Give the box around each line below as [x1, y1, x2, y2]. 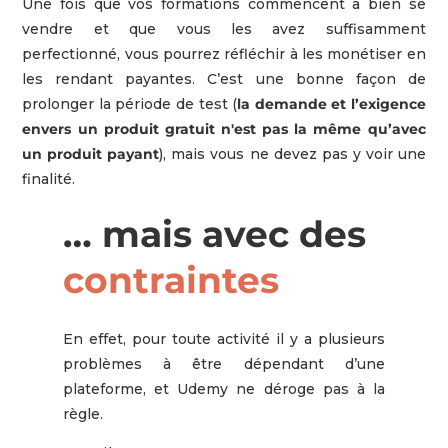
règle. [62, 404, 103, 423]
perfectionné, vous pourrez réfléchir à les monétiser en [22, 44, 426, 63]
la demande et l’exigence [237, 94, 426, 113]
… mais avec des [62, 211, 366, 256]
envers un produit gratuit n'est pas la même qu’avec [22, 119, 426, 138]
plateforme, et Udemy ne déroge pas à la [62, 379, 386, 398]
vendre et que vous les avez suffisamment [22, 19, 426, 38]
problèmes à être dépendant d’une [62, 354, 386, 373]
